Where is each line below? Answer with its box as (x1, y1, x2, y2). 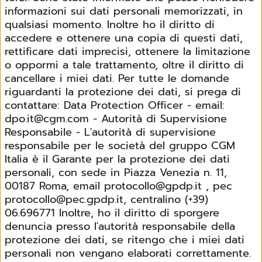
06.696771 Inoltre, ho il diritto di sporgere (5, 204, 59, 221)
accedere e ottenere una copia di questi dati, (5, 29, 243, 46)
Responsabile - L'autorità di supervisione (5, 123, 216, 140)
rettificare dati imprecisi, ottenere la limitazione (5, 43, 250, 60)
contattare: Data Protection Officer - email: (5, 96, 225, 113)
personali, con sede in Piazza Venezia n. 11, (5, 164, 227, 181)
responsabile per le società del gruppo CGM (5, 137, 235, 154)
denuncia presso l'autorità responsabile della (5, 218, 235, 235)
